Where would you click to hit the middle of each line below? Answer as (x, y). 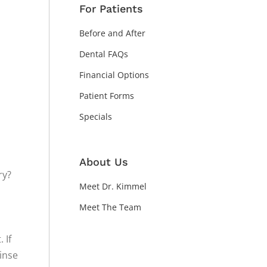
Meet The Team (110, 207)
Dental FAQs (103, 54)
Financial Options (114, 75)
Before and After (112, 33)
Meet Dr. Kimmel (113, 186)
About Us (103, 162)
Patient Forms (106, 96)
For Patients (111, 9)
